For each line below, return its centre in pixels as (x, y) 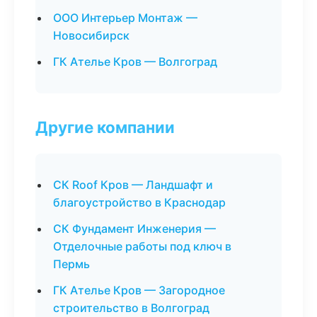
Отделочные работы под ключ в (142, 246)
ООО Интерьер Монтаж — (125, 18)
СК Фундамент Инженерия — (134, 229)
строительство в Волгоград (131, 308)
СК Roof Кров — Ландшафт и (133, 185)
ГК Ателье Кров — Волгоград (135, 62)
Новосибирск (91, 35)
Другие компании (105, 127)
